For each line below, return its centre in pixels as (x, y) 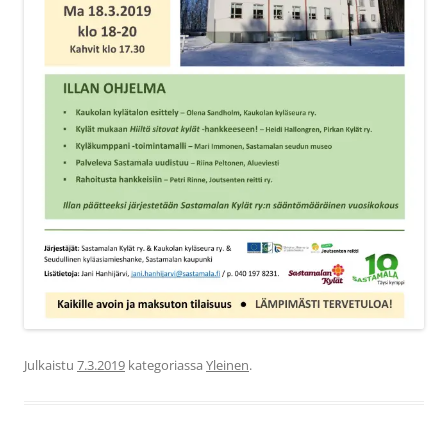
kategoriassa (165, 364)
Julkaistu (50, 364)
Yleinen (227, 364)
